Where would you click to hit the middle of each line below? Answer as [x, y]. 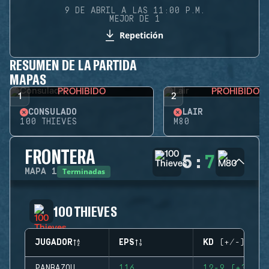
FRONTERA [60, 156]
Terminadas [84, 171]
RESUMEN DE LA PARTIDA [74, 65]
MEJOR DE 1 [134, 19]
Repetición [141, 35]
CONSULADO [53, 112]
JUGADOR [54, 243]
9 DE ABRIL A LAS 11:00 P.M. [134, 11]
